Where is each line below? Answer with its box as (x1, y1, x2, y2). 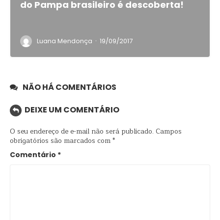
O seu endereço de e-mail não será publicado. (10, 126, 154, 137)
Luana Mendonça (37, 36, 92, 46)
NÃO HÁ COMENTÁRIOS (23, 82, 116, 93)
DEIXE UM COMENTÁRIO (25, 104, 119, 116)
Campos (156, 126, 182, 137)
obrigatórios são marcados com (10, 135, 112, 147)
